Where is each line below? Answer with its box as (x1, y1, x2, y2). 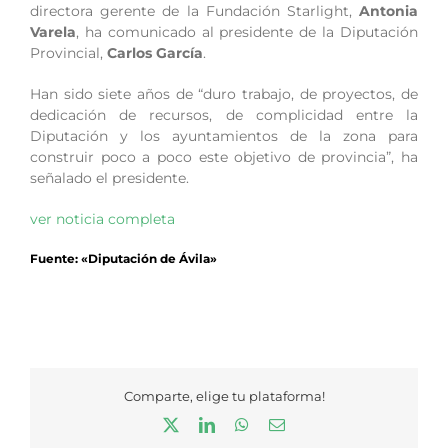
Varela (30, 22, 76, 41)
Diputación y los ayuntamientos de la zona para (30, 126, 418, 145)
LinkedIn (214, 416, 272, 433)
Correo (284, 416, 328, 433)
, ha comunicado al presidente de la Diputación (76, 22, 418, 41)
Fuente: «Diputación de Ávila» (30, 250, 217, 266)
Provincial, (30, 43, 107, 62)
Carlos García (107, 43, 203, 62)
